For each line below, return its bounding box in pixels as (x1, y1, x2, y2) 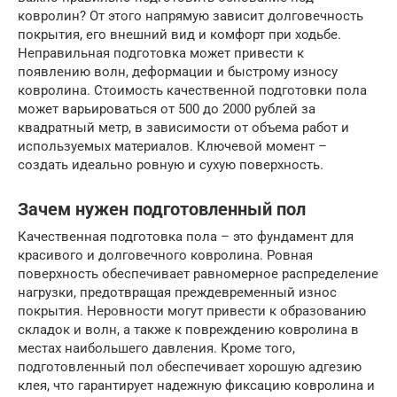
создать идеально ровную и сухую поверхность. (18, 157, 323, 173)
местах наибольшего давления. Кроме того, (18, 340, 295, 356)
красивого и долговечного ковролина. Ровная (18, 247, 313, 263)
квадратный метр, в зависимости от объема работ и (18, 120, 349, 136)
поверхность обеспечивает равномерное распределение (18, 266, 378, 282)
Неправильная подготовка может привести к (18, 45, 304, 61)
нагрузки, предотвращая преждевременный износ (18, 284, 337, 300)
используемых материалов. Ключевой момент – (18, 138, 327, 154)
